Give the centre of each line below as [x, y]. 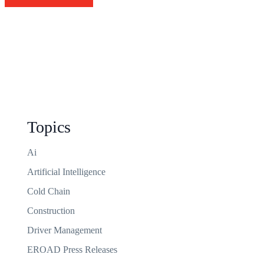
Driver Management [65, 230]
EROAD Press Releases [72, 250]
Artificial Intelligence [66, 172]
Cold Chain [49, 191]
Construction [51, 211]
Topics [49, 127]
